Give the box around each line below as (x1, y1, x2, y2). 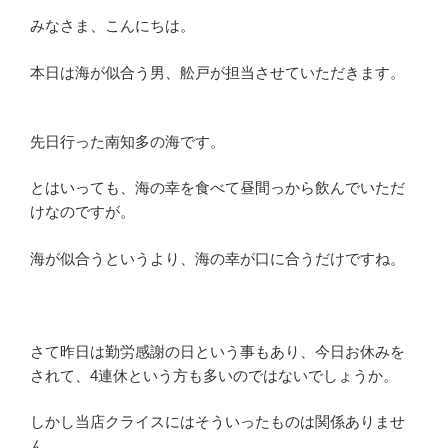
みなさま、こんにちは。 (30, 17, 195, 34)
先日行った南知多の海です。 (30, 132, 225, 150)
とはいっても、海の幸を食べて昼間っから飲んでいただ (30, 179, 405, 196)
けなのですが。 (30, 203, 135, 220)
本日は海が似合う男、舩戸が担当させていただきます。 (30, 63, 405, 81)
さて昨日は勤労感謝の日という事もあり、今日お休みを (30, 342, 405, 360)
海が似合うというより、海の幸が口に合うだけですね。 (30, 249, 405, 267)
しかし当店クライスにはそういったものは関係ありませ (30, 413, 405, 430)
